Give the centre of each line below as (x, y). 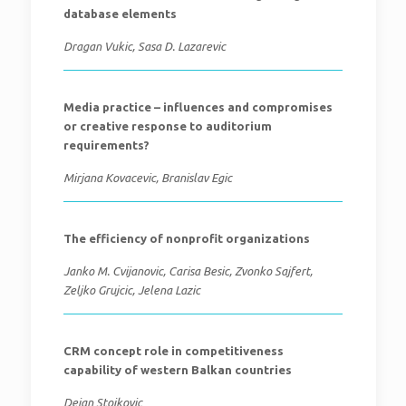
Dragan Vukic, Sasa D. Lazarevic (144, 46)
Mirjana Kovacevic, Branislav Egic (147, 178)
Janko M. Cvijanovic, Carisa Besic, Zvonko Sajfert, (188, 271)
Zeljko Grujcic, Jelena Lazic (131, 290)
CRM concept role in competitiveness (173, 351)
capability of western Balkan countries (177, 370)
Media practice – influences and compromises (198, 107)
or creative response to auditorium (167, 126)
